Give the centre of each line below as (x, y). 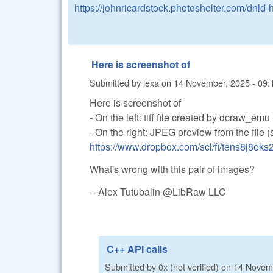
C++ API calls (137, 249)
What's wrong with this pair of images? (172, 169)
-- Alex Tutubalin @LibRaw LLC (158, 191)
